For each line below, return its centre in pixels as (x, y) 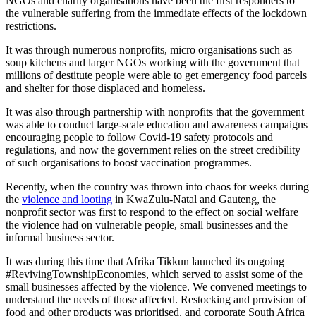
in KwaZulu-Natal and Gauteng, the (194, 200)
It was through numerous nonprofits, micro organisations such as (149, 50)
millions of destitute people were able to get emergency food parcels (156, 75)
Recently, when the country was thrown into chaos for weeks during (157, 187)
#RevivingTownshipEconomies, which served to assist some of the (154, 274)
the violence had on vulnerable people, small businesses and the (147, 225)
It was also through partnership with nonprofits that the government (155, 112)
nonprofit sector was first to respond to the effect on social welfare (152, 212)
